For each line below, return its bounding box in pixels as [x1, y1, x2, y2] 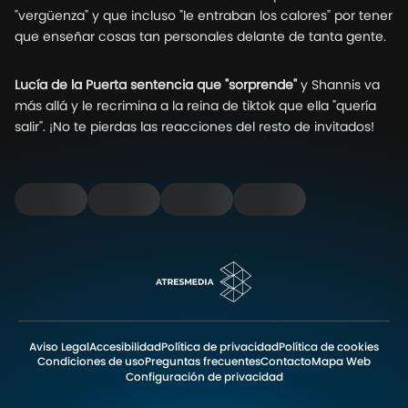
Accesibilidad [89, 339, 161, 354]
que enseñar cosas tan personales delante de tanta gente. [15, 27, 386, 46]
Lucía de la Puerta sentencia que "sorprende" [15, 76, 301, 94]
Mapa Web [311, 353, 371, 369]
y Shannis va [301, 76, 380, 94]
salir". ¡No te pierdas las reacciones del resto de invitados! [15, 117, 374, 136]
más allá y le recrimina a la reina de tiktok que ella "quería [15, 97, 376, 115]
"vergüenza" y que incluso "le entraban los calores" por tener [15, 6, 393, 25]
